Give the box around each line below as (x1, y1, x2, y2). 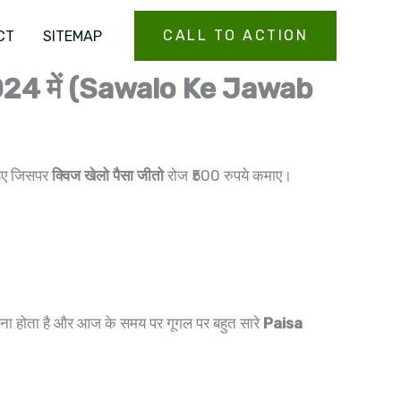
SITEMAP (43, 27, 102, 45)
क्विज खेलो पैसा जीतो (52, 166, 164, 184)
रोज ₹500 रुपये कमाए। (164, 166, 292, 184)
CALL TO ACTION (163, 27, 308, 44)
